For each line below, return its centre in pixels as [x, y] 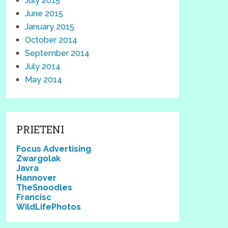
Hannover [37, 178]
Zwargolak [39, 159]
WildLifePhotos [49, 207]
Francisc [34, 197]
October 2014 [51, 40]
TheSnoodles [45, 188]
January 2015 [50, 27]
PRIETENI [40, 129]
